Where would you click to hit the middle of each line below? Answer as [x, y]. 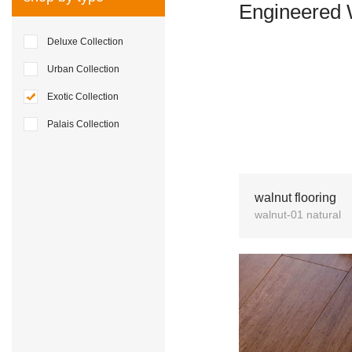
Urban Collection [83, 69]
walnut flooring [296, 197]
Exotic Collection [83, 97]
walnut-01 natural [298, 214]
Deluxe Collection [85, 42]
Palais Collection [83, 124]
